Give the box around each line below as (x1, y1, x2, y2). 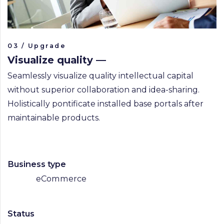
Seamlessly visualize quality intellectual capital (7, 70, 193, 80)
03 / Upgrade (7, 41, 66, 49)
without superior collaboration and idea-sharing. (7, 84, 199, 94)
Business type (7, 159, 66, 169)
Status (7, 208, 34, 218)
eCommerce (35, 173, 86, 184)
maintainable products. (7, 112, 100, 122)
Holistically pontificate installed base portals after (7, 98, 203, 108)
